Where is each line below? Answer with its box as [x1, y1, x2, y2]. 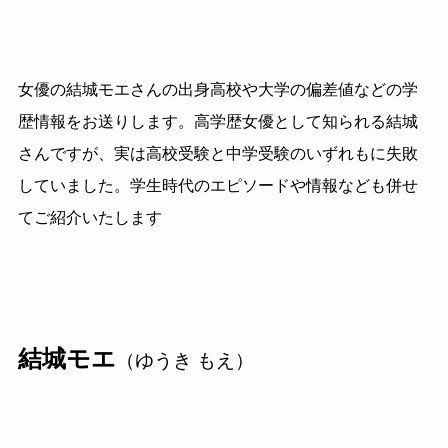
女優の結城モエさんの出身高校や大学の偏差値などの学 [17, 81, 418, 99]
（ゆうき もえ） [115, 349, 254, 371]
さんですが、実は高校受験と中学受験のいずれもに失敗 [17, 145, 418, 163]
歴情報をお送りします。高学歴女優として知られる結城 [17, 113, 418, 131]
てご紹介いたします [17, 209, 162, 227]
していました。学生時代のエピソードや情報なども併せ [17, 177, 418, 195]
